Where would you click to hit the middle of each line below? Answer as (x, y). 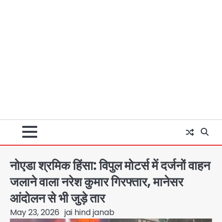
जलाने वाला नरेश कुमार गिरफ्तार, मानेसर (97, 182)
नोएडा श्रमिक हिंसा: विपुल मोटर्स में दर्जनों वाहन (110, 165)
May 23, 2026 (35, 212)
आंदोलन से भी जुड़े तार (57, 198)
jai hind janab (89, 212)
